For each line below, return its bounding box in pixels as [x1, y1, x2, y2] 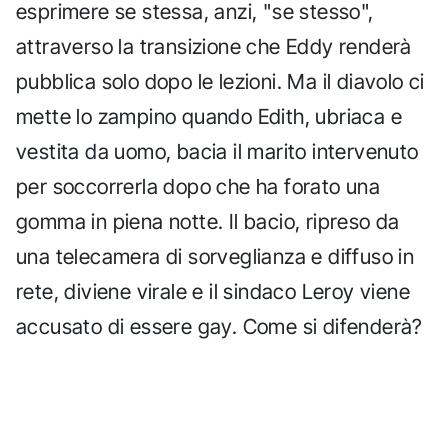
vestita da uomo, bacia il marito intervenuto [16, 138, 419, 164]
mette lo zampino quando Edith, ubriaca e [16, 103, 402, 129]
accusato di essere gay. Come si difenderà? [16, 313, 423, 339]
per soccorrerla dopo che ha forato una [16, 173, 381, 199]
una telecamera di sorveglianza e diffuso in [16, 243, 415, 269]
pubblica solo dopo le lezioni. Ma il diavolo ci [16, 68, 425, 94]
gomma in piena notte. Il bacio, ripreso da [16, 208, 400, 234]
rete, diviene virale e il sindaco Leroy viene [16, 278, 410, 304]
